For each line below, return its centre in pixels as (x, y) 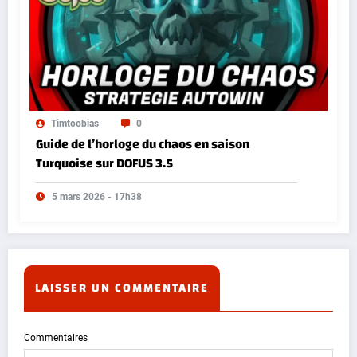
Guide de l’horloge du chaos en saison (143, 144)
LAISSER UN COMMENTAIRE (122, 288)
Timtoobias (75, 123)
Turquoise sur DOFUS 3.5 (104, 163)
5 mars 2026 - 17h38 (97, 196)
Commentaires (56, 337)
